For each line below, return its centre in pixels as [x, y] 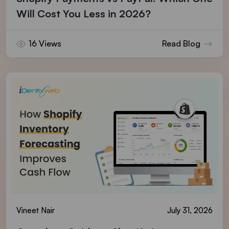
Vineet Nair [36, 211]
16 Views [45, 44]
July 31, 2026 [190, 211]
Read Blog [181, 44]
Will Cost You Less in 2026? [84, 14]
